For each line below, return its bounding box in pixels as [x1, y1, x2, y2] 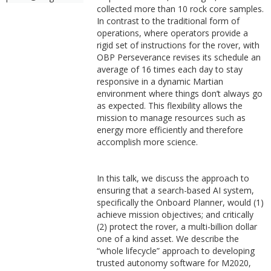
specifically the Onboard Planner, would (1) [96, 197, 264, 208]
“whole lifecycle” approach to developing [96, 245, 255, 256]
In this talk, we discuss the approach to [96, 172, 249, 184]
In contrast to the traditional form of [96, 15, 240, 27]
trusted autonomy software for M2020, [96, 257, 251, 269]
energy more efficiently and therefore [96, 124, 243, 135]
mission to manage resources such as [96, 112, 246, 123]
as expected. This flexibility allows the [96, 100, 243, 111]
